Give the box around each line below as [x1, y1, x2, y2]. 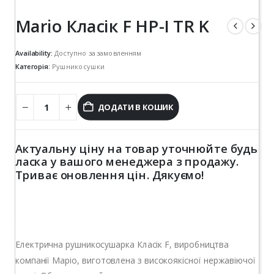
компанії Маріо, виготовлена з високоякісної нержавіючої [15, 254, 256, 266]
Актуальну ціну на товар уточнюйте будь [15, 140, 258, 156]
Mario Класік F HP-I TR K [15, 13, 209, 37]
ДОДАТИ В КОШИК [97, 101, 174, 113]
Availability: [15, 48, 54, 57]
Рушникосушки [51, 62, 105, 72]
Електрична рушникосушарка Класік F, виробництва [15, 239, 229, 250]
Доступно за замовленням [54, 48, 141, 57]
